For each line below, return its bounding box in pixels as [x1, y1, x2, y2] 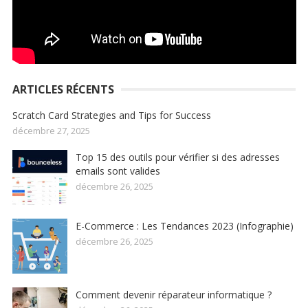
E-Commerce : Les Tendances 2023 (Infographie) [75, 219, 294, 233]
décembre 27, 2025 [12, 124, 90, 137]
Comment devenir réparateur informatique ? [75, 288, 272, 302]
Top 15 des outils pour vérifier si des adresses [75, 151, 280, 164]
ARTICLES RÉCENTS [12, 82, 114, 98]
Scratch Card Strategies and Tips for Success [12, 109, 211, 122]
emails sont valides [75, 164, 160, 178]
